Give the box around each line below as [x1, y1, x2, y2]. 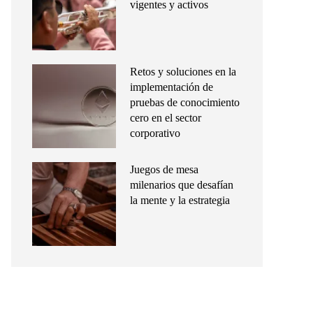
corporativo [130, 127, 180, 139]
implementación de [130, 81, 213, 93]
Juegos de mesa [130, 163, 198, 175]
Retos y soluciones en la [130, 66, 236, 78]
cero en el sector [130, 112, 201, 124]
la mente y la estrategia [130, 194, 230, 206]
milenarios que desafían [130, 179, 233, 191]
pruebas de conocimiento [130, 96, 240, 108]
